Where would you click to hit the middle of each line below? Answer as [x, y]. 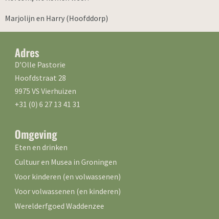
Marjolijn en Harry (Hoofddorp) [56, 18]
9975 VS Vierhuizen [45, 91]
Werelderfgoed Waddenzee [59, 206]
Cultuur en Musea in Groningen [66, 162]
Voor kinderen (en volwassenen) [68, 176]
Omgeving [36, 134]
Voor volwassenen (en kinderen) [68, 191]
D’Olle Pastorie [40, 65]
